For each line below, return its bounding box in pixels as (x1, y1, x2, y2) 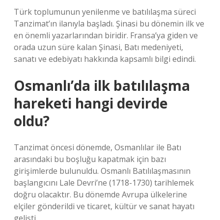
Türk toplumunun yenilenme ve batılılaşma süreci (14, 6, 196, 17)
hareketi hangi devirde (14, 94, 167, 112)
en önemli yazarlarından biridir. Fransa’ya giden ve (14, 30, 198, 41)
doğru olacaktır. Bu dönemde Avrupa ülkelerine (14, 189, 187, 200)
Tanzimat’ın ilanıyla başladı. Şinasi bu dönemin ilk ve (14, 18, 204, 29)
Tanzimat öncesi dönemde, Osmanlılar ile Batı (14, 142, 181, 153)
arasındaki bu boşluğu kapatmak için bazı (14, 154, 166, 165)
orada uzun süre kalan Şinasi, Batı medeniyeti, (14, 42, 183, 53)
